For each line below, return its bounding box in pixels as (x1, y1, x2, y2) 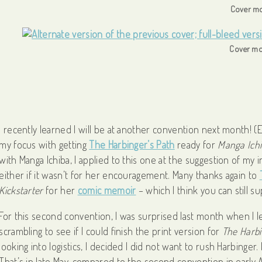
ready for (174, 138, 218, 151)
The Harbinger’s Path (89, 138, 175, 151)
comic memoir (77, 184, 136, 197)
